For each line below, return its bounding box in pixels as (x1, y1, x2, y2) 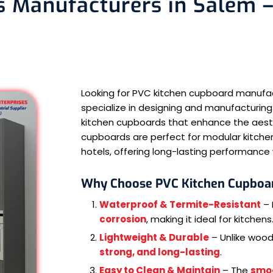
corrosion (99, 212, 146, 225)
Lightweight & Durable (99, 230, 209, 244)
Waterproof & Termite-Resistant (99, 197, 261, 211)
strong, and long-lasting (99, 245, 220, 258)
